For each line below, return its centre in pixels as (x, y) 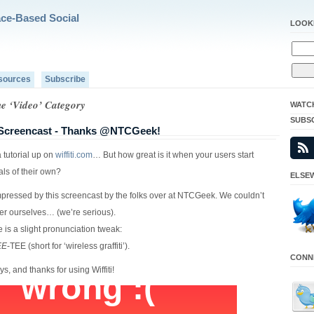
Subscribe (65, 79)
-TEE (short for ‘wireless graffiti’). (68, 246)
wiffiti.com (74, 155)
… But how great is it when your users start (173, 155)
